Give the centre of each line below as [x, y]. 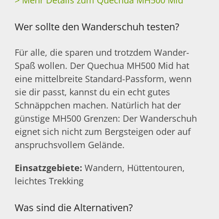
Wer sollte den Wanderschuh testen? [97, 26]
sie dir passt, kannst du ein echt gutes [92, 92]
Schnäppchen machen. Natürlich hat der [98, 105]
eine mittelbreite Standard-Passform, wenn [103, 79]
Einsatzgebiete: [48, 168]
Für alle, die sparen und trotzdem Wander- [102, 53]
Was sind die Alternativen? [74, 207]
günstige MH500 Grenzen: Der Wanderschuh [106, 119]
